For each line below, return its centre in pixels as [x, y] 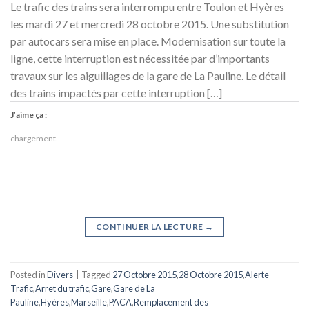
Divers [60, 274]
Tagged [97, 274]
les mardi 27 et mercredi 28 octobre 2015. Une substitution [150, 24]
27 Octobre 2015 [144, 274]
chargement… [36, 139]
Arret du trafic [62, 288]
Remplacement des [171, 302]
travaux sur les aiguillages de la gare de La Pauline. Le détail [148, 76]
